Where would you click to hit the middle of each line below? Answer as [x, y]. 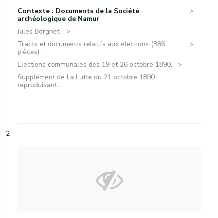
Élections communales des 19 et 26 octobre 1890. [95, 64]
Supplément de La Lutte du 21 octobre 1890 [86, 77]
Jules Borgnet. [39, 31]
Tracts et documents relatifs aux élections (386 [91, 44]
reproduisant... [39, 85]
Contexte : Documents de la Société [78, 11]
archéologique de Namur [58, 19]
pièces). [29, 52]
